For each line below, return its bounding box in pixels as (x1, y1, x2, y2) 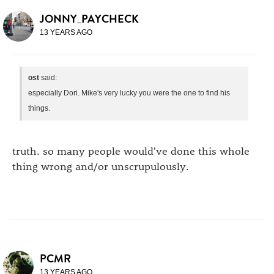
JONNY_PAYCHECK (40, 10, 139, 27)
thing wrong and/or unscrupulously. (12, 158, 189, 172)
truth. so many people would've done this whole (12, 143, 250, 157)
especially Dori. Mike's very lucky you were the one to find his (28, 89, 230, 98)
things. (28, 104, 50, 113)
